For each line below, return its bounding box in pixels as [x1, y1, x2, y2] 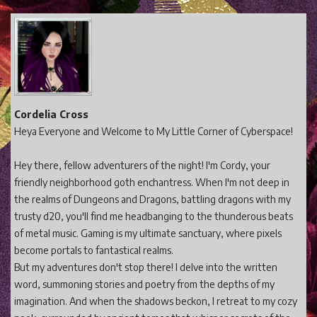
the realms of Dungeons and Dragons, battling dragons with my [14, 192, 291, 205]
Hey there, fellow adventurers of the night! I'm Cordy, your [14, 158, 270, 171]
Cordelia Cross [14, 108, 88, 120]
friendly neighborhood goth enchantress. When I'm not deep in [14, 175, 289, 188]
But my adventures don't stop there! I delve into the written [14, 260, 277, 273]
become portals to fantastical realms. [14, 243, 173, 256]
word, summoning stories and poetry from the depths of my [14, 277, 275, 290]
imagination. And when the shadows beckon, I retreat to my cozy [14, 294, 297, 307]
